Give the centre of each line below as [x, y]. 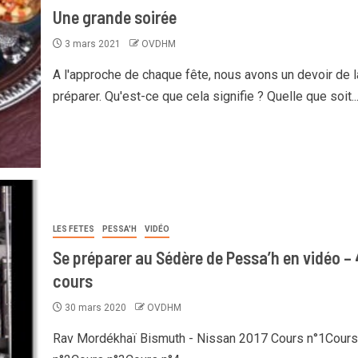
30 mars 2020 [95, 307]
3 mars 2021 [92, 44]
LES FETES [73, 229]
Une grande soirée [114, 17]
